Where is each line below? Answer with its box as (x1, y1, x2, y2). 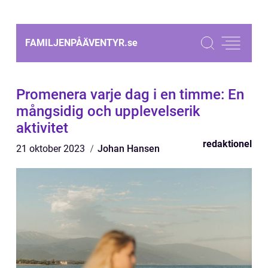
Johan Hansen (98, 143, 160, 154)
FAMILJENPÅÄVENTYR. (25, 37, 127, 48)
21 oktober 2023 (16, 143, 87, 154)
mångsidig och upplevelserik (16, 103, 200, 120)
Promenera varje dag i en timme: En (16, 86, 244, 103)
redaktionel (203, 138, 252, 150)
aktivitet (16, 120, 68, 136)
